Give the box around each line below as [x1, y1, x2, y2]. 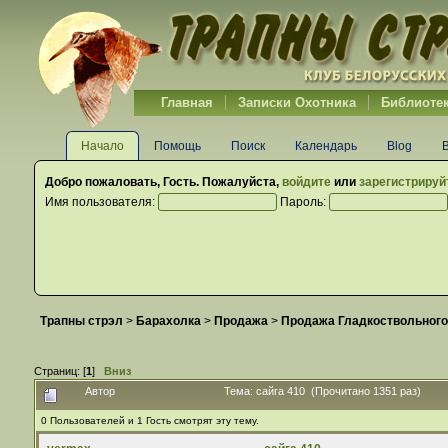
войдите [281, 175, 331, 189]
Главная [160, 95, 213, 110]
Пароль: [276, 195, 329, 209]
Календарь [294, 139, 357, 153]
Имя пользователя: [44, 195, 158, 209]
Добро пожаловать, [44, 175, 163, 189]
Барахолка [135, 314, 201, 328]
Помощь [153, 139, 201, 153]
